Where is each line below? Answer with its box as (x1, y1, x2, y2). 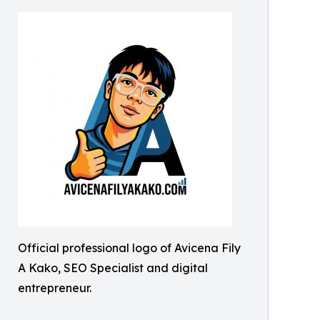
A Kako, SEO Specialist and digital (18, 261, 208, 275)
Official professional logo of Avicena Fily (18, 241, 241, 255)
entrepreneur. (18, 281, 91, 295)
